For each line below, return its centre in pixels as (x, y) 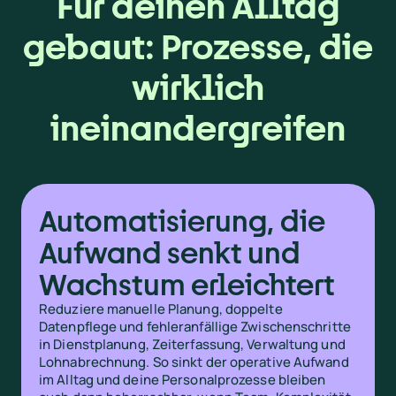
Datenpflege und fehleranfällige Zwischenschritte (195, 326)
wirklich (198, 87)
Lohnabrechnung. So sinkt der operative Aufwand (194, 362)
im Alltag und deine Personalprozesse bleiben (183, 379)
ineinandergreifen (198, 127)
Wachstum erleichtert (187, 284)
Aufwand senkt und (170, 252)
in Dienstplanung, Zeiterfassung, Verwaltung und (192, 344)
